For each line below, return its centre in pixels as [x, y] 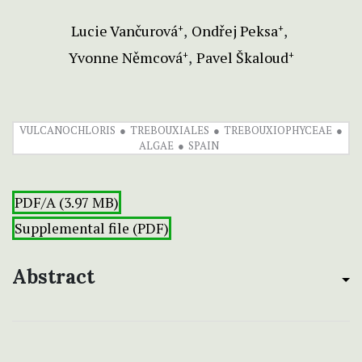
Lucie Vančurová [124, 31]
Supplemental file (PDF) [92, 229]
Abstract [53, 277]
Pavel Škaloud [242, 58]
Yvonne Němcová [125, 58]
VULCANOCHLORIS [67, 130]
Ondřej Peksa [234, 31]
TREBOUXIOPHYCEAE [278, 130]
